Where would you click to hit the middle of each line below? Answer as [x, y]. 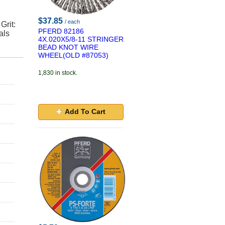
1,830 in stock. [58, 73]
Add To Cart [85, 111]
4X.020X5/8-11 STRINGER [81, 39]
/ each [72, 22]
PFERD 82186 [61, 31]
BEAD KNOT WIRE [68, 47]
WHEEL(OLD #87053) [73, 55]
